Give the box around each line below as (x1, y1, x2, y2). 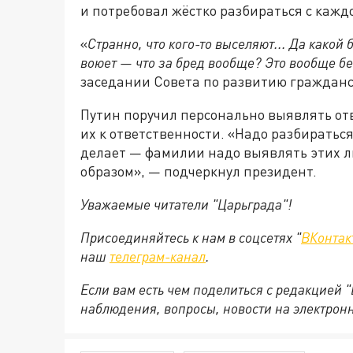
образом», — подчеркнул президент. (80, 162, 317, 180)
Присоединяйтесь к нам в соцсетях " (80, 229, 301, 247)
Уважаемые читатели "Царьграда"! (80, 195, 292, 214)
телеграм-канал (110, 247, 206, 266)
